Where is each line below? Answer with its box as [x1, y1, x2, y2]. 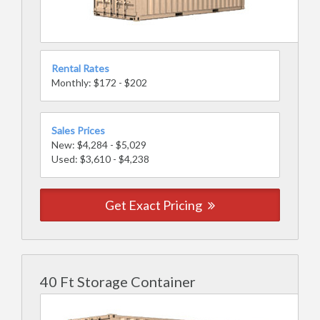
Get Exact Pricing [105, 197, 204, 213]
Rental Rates [51, 62, 109, 74]
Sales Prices [51, 124, 105, 136]
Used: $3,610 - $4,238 [51, 153, 149, 165]
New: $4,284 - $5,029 [51, 139, 146, 151]
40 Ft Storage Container [40, 273, 196, 290]
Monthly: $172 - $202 [51, 76, 147, 89]
